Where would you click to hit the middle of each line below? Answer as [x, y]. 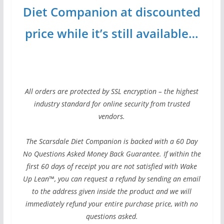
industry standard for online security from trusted [112, 104]
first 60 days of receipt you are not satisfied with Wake [112, 166]
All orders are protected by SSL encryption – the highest [112, 91]
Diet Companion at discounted [112, 12]
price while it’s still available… [112, 33]
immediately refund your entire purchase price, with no [112, 204]
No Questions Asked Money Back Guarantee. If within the [112, 154]
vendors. [112, 116]
